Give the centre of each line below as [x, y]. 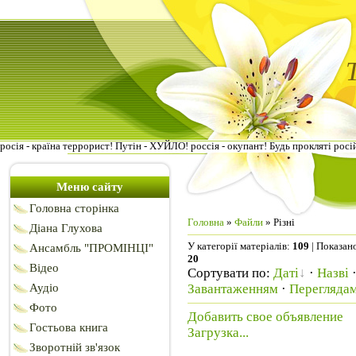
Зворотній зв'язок [75, 347]
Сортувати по [227, 273]
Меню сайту [90, 187]
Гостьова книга [69, 327]
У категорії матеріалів [237, 246]
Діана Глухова [66, 228]
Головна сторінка [74, 208]
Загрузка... [218, 332]
